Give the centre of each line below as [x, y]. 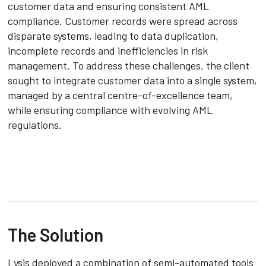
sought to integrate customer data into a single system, [133, 80]
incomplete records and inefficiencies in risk [108, 50]
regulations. [35, 124]
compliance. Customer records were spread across [123, 20]
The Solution [56, 234]
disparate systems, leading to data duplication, [113, 35]
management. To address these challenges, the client [129, 65]
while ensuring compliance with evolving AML [110, 110]
